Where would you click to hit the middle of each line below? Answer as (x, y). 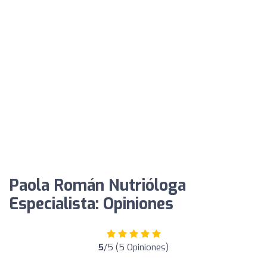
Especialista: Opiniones (91, 204)
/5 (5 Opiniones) (136, 247)
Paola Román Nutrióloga (97, 185)
